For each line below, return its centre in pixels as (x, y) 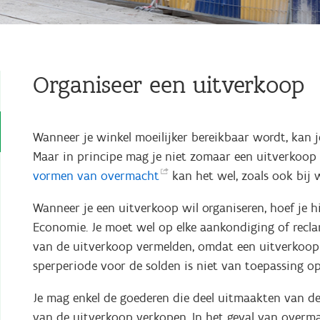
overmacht (130, 175)
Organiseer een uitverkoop (168, 84)
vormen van (66, 175)
